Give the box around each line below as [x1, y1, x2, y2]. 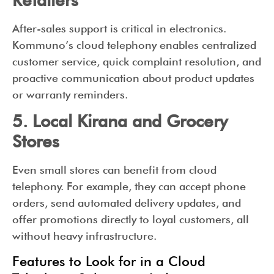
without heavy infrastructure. [12, 229, 157, 242]
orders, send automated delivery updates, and [12, 196, 241, 209]
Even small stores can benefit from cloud [12, 163, 217, 176]
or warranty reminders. [12, 87, 128, 101]
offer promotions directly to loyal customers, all [12, 212, 249, 226]
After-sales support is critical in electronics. [12, 21, 226, 35]
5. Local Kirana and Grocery [12, 110, 228, 131]
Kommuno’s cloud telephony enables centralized [12, 38, 256, 51]
